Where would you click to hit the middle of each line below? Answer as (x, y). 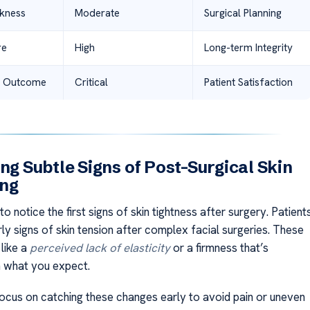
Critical (91, 83)
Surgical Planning (243, 13)
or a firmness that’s (219, 248)
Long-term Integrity (248, 48)
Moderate (97, 13)
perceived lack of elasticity (100, 248)
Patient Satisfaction (248, 83)
